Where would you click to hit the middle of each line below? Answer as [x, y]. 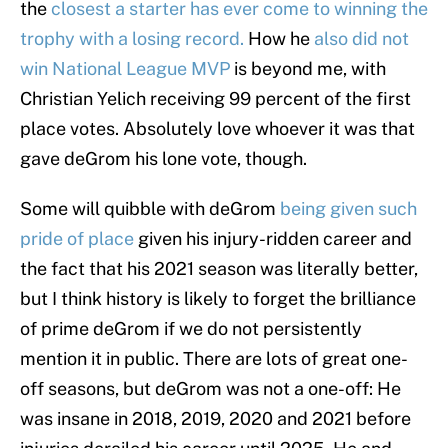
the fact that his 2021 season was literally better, [219, 269]
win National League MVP [125, 69]
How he [281, 39]
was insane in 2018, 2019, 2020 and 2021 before [215, 419]
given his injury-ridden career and [273, 239]
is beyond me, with [308, 69]
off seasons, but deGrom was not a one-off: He [210, 389]
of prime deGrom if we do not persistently [191, 329]
